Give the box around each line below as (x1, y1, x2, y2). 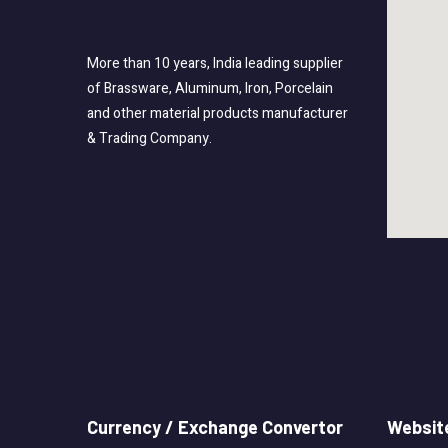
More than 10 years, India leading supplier (87, 53, 343, 75)
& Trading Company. (87, 128, 212, 150)
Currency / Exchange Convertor (87, 416, 343, 439)
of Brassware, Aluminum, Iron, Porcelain (87, 78, 333, 100)
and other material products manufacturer (87, 103, 348, 125)
